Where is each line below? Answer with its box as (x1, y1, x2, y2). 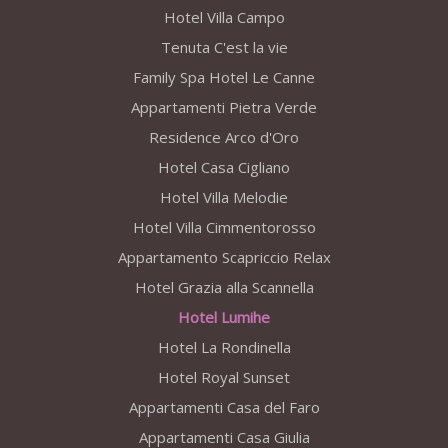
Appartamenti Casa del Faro (128, 397, 320, 418)
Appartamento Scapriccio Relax (117, 247, 331, 268)
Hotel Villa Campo (163, 7, 285, 28)
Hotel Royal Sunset (158, 367, 290, 388)
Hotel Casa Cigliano (158, 157, 290, 178)
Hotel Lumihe (178, 307, 270, 328)
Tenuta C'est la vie (160, 37, 288, 58)
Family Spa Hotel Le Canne (133, 67, 315, 88)
